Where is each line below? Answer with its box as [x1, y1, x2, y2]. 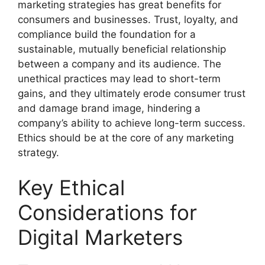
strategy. [18, 146, 59, 159]
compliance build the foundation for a [18, 28, 196, 40]
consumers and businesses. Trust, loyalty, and [18, 13, 238, 25]
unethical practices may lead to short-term [18, 72, 221, 85]
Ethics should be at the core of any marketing [18, 131, 234, 144]
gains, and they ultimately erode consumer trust [18, 87, 245, 99]
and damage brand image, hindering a [18, 102, 201, 114]
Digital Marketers [18, 225, 183, 250]
